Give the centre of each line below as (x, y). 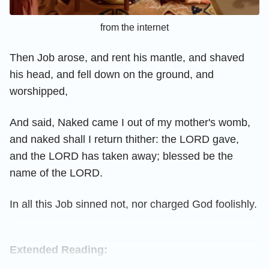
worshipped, (39, 91)
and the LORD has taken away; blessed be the (121, 156)
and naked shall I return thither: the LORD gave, (124, 139)
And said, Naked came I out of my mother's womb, (130, 122)
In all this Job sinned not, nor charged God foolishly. (133, 204)
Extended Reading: (59, 249)
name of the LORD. (56, 173)
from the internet (134, 27)
